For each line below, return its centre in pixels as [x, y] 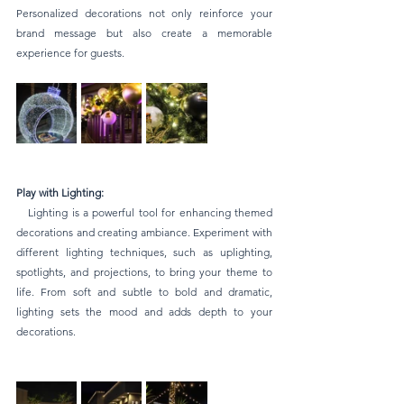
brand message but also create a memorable [144, 33]
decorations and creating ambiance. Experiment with [144, 232]
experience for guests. [70, 53]
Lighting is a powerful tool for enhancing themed [23, 212]
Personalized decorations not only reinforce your [144, 13]
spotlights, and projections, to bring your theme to [144, 272]
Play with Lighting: [60, 193]
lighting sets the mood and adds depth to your [144, 312]
